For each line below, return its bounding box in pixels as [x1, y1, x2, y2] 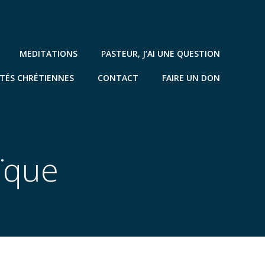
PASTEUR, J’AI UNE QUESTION [101, 48, 220, 59]
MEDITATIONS [20, 48, 77, 59]
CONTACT [98, 72, 138, 83]
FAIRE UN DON [162, 72, 220, 83]
